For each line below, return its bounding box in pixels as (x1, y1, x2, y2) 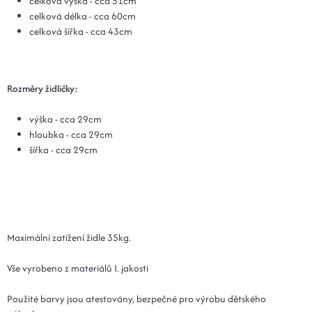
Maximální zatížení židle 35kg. (7, 231, 131, 245)
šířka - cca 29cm (29, 143, 97, 157)
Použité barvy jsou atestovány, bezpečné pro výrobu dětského (7, 292, 266, 306)
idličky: (49, 81, 78, 96)
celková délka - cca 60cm (29, 9, 136, 24)
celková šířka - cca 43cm (29, 24, 132, 39)
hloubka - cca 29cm (29, 127, 113, 142)
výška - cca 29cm (29, 112, 102, 127)
